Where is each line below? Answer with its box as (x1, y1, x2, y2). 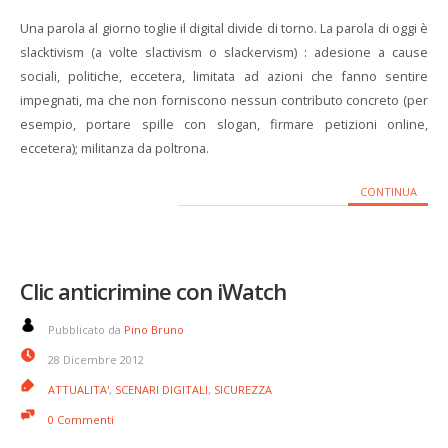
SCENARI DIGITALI (115, 382, 208, 397)
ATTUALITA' (48, 382, 109, 397)
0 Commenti (48, 412, 114, 427)
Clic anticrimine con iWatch (20, 276, 286, 307)
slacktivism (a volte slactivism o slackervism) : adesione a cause (20, 43, 428, 61)
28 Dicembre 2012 (48, 352, 144, 367)
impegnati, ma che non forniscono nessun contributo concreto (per (20, 91, 428, 109)
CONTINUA (359, 184, 417, 199)
